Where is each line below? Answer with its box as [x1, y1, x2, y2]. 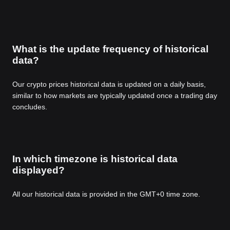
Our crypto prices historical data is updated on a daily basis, [12, 80, 206, 89]
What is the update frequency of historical [12, 44, 208, 55]
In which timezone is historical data [12, 154, 178, 165]
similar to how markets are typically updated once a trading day [12, 91, 217, 100]
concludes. [12, 103, 47, 111]
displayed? [12, 165, 65, 176]
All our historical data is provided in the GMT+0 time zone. [12, 190, 200, 199]
